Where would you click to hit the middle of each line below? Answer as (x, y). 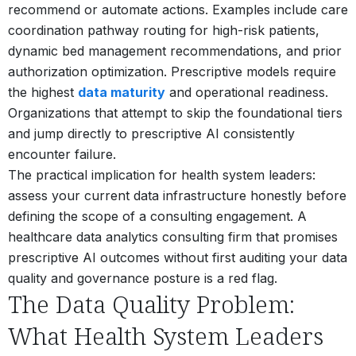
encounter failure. (62, 154)
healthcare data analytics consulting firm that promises (173, 236)
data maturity (122, 92)
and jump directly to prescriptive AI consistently (151, 133)
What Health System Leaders (166, 335)
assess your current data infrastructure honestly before (177, 195)
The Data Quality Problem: (151, 304)
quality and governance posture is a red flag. (143, 278)
